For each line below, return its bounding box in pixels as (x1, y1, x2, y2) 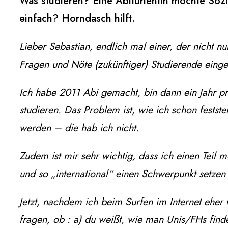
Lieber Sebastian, (19, 39, 93, 54)
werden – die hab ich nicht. (19, 121, 139, 135)
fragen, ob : (19, 212, 70, 227)
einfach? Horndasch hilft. (19, 11, 135, 26)
